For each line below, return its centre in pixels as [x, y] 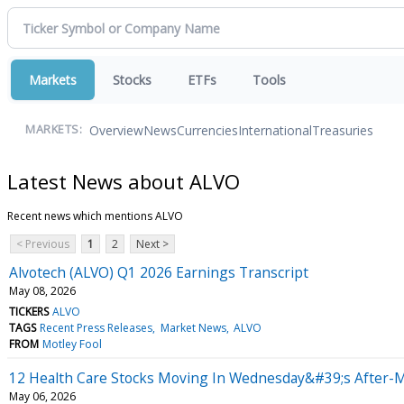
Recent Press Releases [96, 327]
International [275, 130]
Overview [116, 130]
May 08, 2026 [42, 290]
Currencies [207, 130]
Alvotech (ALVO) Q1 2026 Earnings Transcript [159, 272]
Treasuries [343, 130]
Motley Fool [73, 344]
